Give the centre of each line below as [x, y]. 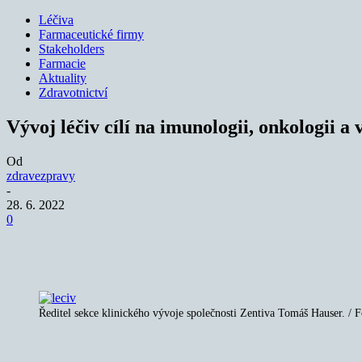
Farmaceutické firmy [91, 34]
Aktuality [63, 78]
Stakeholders [72, 49]
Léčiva [56, 20]
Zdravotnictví [73, 93]
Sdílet [80, 243]
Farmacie [62, 63]
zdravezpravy [41, 175]
